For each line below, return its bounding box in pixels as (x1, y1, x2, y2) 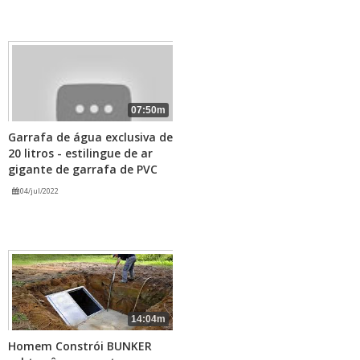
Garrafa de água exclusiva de (8, 129, 173, 145)
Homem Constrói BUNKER (8, 337, 152, 354)
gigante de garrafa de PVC (8, 161, 157, 177)
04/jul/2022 (18, 185, 59, 196)
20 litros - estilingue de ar (8, 145, 153, 161)
